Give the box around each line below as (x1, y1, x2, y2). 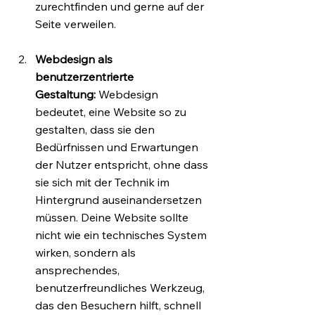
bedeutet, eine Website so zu (35, 105, 189, 120)
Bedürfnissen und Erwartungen (35, 140, 201, 155)
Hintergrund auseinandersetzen (35, 193, 205, 207)
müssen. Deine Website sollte (35, 210, 191, 225)
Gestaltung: (35, 87, 96, 102)
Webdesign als (35, 52, 115, 67)
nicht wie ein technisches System (35, 228, 210, 243)
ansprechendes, (35, 263, 122, 278)
